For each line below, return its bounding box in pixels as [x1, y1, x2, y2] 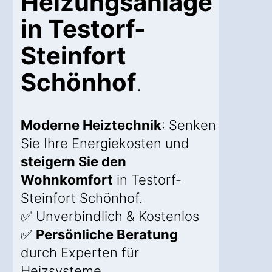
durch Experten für [21, 245, 139, 261]
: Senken [161, 117, 216, 134]
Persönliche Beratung [36, 226, 178, 243]
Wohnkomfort [21, 172, 113, 188]
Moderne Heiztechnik [21, 117, 161, 134]
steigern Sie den [21, 154, 126, 170]
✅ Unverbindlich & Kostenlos [21, 208, 199, 225]
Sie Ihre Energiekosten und [21, 135, 189, 152]
